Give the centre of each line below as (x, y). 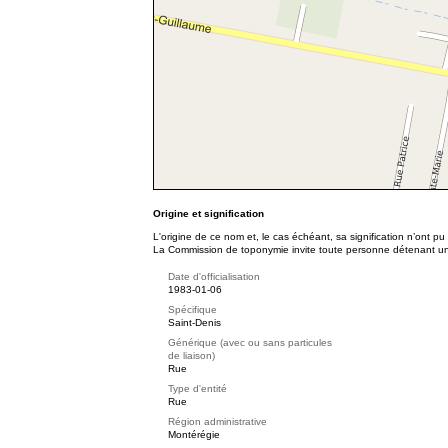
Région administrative (217, 421)
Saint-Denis (194, 322)
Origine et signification (208, 213)
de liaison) (191, 355)
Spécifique (192, 309)
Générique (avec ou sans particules (250, 342)
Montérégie (194, 434)
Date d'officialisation (214, 276)
